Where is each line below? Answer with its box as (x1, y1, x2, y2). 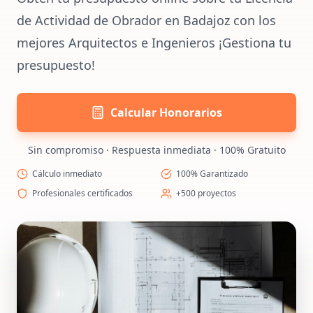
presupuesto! (17, 57, 95, 73)
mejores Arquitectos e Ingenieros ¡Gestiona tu (17, 34, 291, 51)
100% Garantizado (176, 168, 248, 180)
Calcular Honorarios (110, 105, 222, 120)
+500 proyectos (176, 187, 236, 199)
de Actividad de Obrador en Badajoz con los (17, 12, 276, 29)
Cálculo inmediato (32, 168, 102, 180)
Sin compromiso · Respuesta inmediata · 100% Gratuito (27, 143, 286, 156)
